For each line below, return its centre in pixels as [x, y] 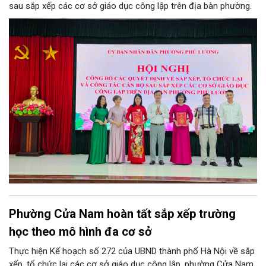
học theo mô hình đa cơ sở [80, 232]
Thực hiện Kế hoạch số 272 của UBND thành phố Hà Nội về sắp [132, 251]
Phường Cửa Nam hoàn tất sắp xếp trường [122, 214]
